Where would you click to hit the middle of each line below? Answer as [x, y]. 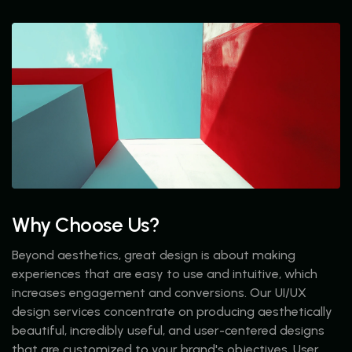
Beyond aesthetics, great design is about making [154, 255]
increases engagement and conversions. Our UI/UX [159, 292]
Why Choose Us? [86, 224]
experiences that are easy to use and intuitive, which [165, 273]
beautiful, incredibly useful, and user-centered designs [168, 330]
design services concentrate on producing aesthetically [172, 311]
